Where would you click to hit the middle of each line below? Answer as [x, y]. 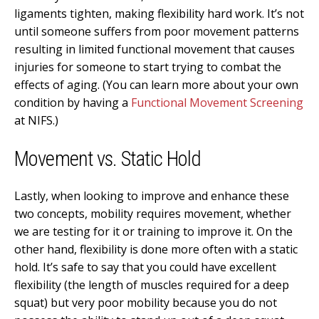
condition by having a [73, 103]
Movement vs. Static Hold [108, 159]
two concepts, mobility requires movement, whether [153, 213]
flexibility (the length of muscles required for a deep [152, 284]
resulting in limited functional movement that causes [155, 49]
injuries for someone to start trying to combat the [148, 67]
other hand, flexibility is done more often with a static [156, 249]
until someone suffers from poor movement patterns [157, 32]
